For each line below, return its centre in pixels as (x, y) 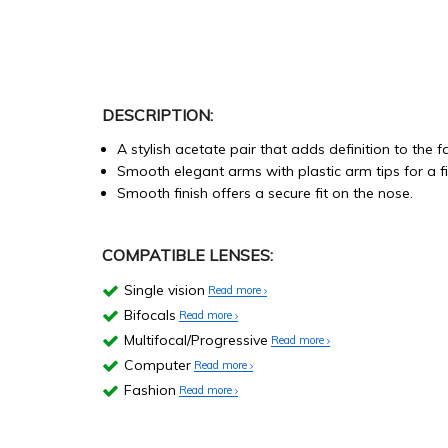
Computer (157, 365)
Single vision (164, 290)
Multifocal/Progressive (196, 340)
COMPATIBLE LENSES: (187, 255)
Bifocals (150, 315)
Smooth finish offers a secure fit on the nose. (265, 193)
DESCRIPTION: (157, 115)
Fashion (150, 390)
